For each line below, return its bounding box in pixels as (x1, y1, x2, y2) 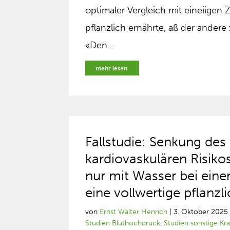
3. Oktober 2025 (174, 207, 228, 216)
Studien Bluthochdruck (85, 219, 161, 227)
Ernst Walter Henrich (100, 207, 168, 216)
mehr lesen (95, 65, 128, 72)
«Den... (85, 40, 114, 51)
